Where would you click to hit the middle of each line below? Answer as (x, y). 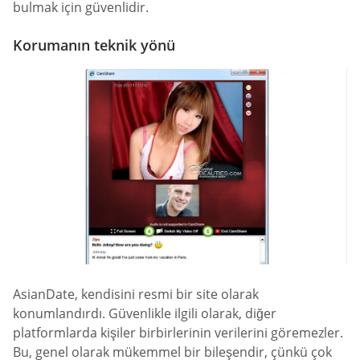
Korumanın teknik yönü (94, 45)
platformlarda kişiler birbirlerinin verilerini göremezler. (178, 333)
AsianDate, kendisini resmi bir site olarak (136, 295)
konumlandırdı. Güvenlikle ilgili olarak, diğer (145, 314)
